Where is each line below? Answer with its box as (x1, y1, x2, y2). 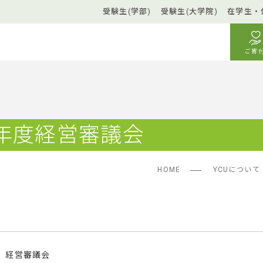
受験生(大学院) (160, 7, 218, 16)
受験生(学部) (102, 7, 151, 16)
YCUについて (213, 166, 260, 174)
